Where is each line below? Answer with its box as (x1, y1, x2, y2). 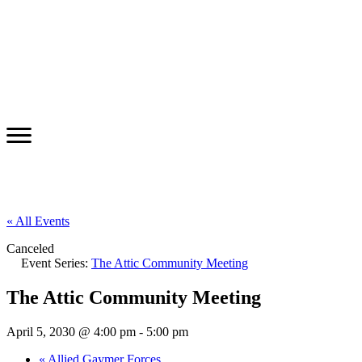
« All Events (6, 213, 69, 228)
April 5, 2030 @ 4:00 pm (6, 324, 136, 339)
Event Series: (21, 255, 91, 270)
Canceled (6, 241, 54, 255)
